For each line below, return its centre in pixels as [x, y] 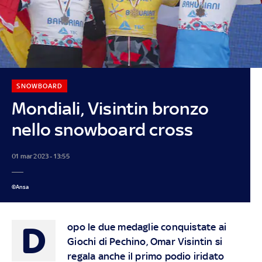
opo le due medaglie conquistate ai [147, 227]
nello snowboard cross [102, 129]
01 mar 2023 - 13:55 [40, 156]
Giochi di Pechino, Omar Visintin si [145, 241]
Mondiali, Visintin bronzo [110, 108]
